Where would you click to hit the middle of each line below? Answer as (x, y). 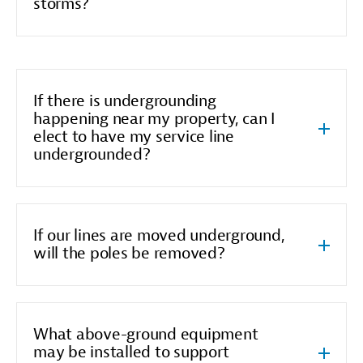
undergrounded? (92, 154)
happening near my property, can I (154, 118)
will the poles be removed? (129, 253)
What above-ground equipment (146, 334)
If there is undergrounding (125, 100)
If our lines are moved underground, (159, 235)
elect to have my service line (134, 136)
